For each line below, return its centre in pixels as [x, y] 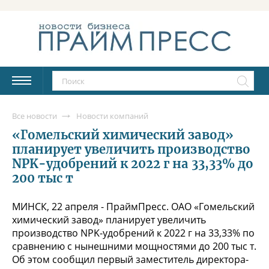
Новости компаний [112, 116]
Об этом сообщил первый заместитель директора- [130, 259]
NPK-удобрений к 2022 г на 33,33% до [133, 163]
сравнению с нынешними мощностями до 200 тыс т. [134, 246]
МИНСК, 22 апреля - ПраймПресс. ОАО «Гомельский [133, 206]
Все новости [35, 116]
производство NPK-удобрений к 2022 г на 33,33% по [133, 233]
